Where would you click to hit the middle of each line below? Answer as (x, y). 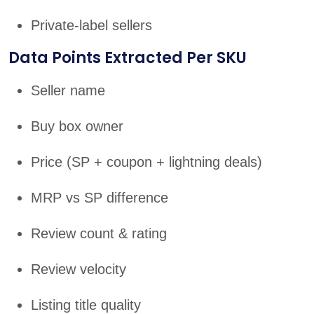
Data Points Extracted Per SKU (128, 58)
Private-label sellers (91, 26)
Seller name (68, 91)
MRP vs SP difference (100, 198)
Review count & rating (99, 234)
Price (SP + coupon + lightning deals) (146, 162)
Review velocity (78, 269)
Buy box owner (77, 127)
